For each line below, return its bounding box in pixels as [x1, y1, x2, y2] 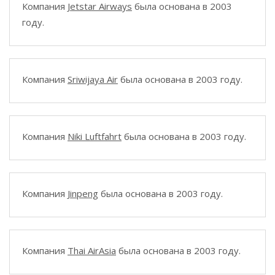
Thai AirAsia [68, 244, 116, 257]
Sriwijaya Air [68, 73, 118, 85]
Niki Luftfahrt [68, 130, 122, 142]
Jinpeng [68, 187, 98, 199]
